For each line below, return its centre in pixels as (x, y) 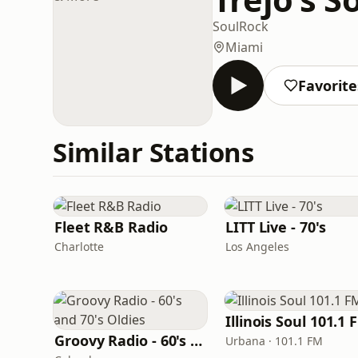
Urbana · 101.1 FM (274, 341)
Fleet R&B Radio (111, 227)
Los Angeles (257, 247)
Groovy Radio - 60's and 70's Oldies (197, 340)
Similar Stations (153, 152)
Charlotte (79, 247)
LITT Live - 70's (276, 227)
